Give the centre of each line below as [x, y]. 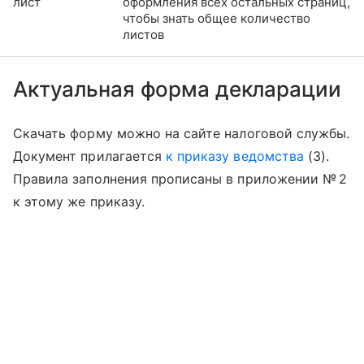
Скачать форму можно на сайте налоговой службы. [182, 134]
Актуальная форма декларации [180, 89]
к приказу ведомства [235, 156]
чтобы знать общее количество [217, 19]
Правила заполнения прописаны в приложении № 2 [180, 179]
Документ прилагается [90, 156]
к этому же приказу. [79, 202]
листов [143, 35]
